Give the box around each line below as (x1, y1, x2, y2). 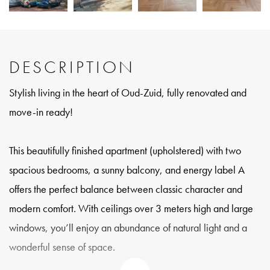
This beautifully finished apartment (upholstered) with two (9, 143, 241, 157)
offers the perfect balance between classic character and (9, 181, 242, 196)
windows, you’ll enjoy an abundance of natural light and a (9, 220, 247, 234)
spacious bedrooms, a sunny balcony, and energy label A (9, 162, 245, 177)
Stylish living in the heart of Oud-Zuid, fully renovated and (9, 85, 246, 99)
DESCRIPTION (9, 56, 135, 79)
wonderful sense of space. (9, 239, 115, 254)
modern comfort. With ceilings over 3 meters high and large (9, 201, 253, 215)
